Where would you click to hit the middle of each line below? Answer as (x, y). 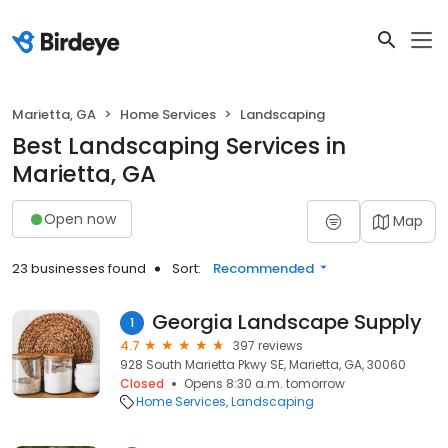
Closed (142, 383)
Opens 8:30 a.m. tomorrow (264, 383)
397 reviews (268, 345)
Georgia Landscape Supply (287, 322)
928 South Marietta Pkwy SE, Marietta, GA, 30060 (263, 364)
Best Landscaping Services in (179, 146)
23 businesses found (79, 268)
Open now (80, 218)
